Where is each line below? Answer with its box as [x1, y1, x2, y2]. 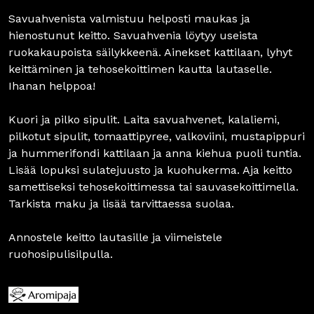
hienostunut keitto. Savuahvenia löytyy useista [8, 29, 258, 43]
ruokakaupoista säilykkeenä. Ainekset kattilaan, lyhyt [8, 46, 292, 60]
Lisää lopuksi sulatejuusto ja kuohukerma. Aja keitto [8, 163, 292, 177]
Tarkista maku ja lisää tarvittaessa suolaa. [8, 197, 234, 211]
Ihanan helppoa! [8, 79, 95, 93]
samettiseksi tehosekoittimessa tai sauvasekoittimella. [8, 180, 299, 194]
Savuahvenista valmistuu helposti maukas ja [8, 12, 250, 26]
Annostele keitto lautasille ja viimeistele [8, 231, 222, 245]
